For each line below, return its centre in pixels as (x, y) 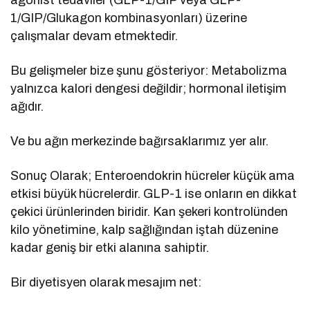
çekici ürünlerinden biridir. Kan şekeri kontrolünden (149, 212)
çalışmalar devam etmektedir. (94, 36)
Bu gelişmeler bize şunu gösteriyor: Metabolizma (149, 71)
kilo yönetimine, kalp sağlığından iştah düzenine (145, 230)
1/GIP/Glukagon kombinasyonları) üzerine (129, 18)
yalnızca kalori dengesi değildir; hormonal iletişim (149, 89)
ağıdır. (27, 107)
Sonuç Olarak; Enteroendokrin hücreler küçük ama (153, 176)
